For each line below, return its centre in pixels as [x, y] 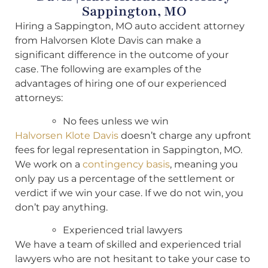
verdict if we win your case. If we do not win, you [129, 193]
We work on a [49, 164]
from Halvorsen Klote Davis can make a [108, 41]
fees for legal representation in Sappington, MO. [129, 150]
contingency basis [126, 164]
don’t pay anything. [61, 207]
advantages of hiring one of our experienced [121, 84]
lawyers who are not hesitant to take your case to [133, 258]
